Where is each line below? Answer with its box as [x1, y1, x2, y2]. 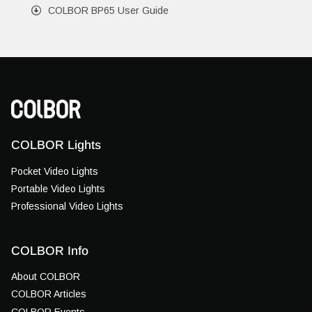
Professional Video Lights [11, 200, 123, 212]
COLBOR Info [11, 243, 88, 258]
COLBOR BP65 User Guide [48, 5, 169, 17]
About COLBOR [11, 271, 80, 283]
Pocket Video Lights [11, 165, 98, 177]
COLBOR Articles [11, 288, 86, 300]
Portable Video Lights [11, 182, 105, 194]
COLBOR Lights [11, 137, 101, 152]
